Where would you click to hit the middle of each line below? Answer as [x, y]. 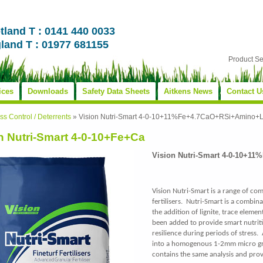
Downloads [48, 91]
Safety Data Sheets [116, 91]
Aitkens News [188, 91]
